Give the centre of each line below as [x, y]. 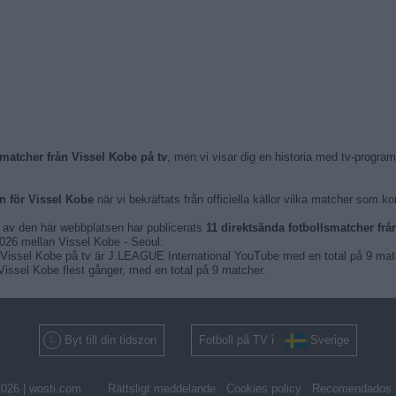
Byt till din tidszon [110, 340]
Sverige [330, 340]
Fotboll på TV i [242, 340]
